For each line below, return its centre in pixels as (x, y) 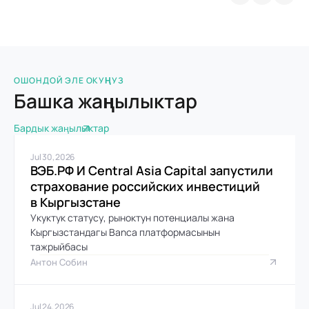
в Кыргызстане (76, 202)
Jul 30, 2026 (53, 157)
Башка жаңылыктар (106, 100)
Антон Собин (59, 262)
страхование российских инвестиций (145, 186)
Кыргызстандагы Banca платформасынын (125, 232)
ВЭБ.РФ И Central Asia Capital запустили (152, 170)
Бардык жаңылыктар (61, 128)
